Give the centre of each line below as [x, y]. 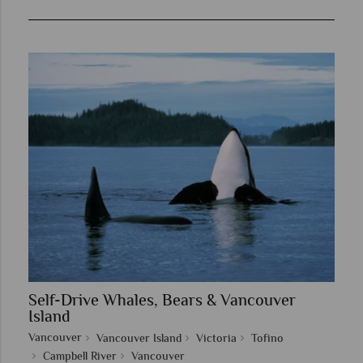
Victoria [216, 340]
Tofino [267, 340]
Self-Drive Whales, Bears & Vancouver [162, 302]
